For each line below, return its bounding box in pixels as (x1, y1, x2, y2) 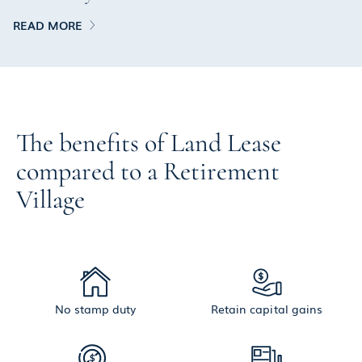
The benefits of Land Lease (16, 126, 281, 158)
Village (16, 183, 85, 215)
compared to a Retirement (16, 154, 280, 187)
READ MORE (13, 16, 82, 33)
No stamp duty (54, 300, 137, 317)
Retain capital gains (210, 300, 323, 317)
